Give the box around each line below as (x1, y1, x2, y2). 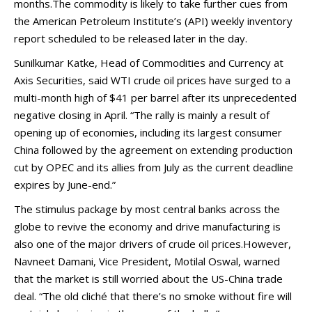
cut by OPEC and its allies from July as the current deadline (14, 160, 293, 174)
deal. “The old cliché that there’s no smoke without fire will (14, 289, 292, 303)
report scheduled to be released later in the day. (14, 31, 247, 45)
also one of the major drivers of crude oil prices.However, (14, 237, 291, 251)
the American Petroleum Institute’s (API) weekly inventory (14, 14, 292, 28)
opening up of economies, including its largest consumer (14, 125, 282, 139)
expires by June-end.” (14, 178, 116, 192)
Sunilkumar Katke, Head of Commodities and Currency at (14, 56, 283, 70)
